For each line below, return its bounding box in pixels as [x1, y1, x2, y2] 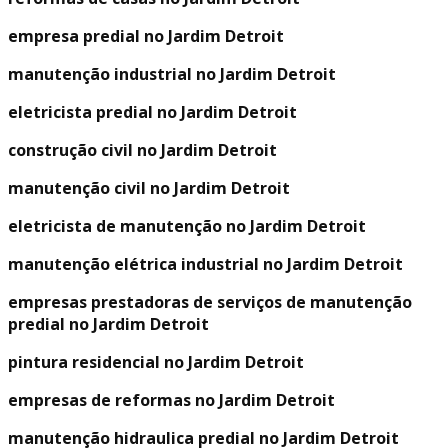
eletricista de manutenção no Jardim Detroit [8, 215, 366, 237]
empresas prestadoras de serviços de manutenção [8, 291, 412, 313]
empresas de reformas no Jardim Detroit [8, 389, 335, 411]
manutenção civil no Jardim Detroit [8, 177, 290, 199]
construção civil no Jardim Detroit [8, 139, 277, 161]
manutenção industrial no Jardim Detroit [8, 63, 336, 85]
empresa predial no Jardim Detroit [8, 25, 284, 47]
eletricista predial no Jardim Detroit [8, 101, 297, 123]
